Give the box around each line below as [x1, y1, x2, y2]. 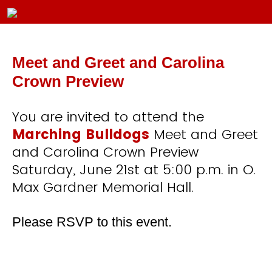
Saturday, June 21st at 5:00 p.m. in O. [12, 160, 256, 179]
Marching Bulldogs [12, 125, 149, 144]
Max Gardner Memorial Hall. [12, 178, 194, 197]
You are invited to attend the [12, 107, 204, 126]
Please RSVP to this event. [12, 214, 172, 229]
